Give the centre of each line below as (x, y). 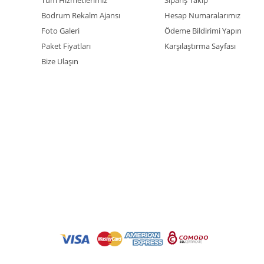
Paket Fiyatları (66, 46)
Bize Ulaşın (60, 61)
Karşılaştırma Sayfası (200, 46)
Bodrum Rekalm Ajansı (81, 15)
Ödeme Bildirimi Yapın (203, 30)
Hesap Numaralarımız (202, 15)
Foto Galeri (60, 30)
